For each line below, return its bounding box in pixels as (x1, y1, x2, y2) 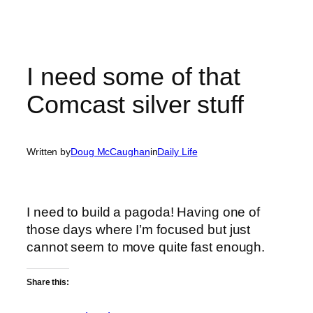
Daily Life (157, 146, 198, 158)
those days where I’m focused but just (27, 221, 251, 237)
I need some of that (27, 61, 241, 91)
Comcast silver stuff (27, 89, 244, 119)
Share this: (27, 277, 69, 288)
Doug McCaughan (71, 146, 150, 158)
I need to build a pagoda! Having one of (27, 204, 261, 219)
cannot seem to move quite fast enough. (27, 239, 265, 254)
